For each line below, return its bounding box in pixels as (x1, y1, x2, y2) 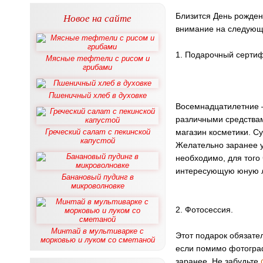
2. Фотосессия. (176, 205, 233, 214)
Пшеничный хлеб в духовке (48, 91, 147, 100)
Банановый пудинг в (61, 173, 134, 181)
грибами (83, 63, 112, 72)
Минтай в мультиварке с (51, 227, 144, 235)
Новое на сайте (63, 11, 131, 25)
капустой (80, 136, 115, 145)
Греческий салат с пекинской (45, 127, 150, 136)
